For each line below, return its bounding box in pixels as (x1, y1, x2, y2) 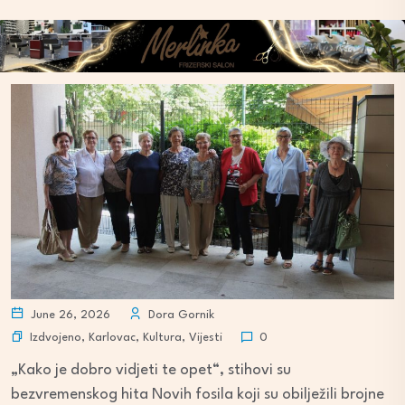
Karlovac (89, 331, 136, 344)
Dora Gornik (145, 309, 214, 322)
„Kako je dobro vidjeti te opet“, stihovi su (11, 363, 291, 379)
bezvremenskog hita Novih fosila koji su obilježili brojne (11, 387, 384, 403)
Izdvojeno (30, 331, 81, 344)
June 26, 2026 (27, 309, 110, 322)
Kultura (143, 331, 182, 344)
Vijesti (189, 331, 222, 344)
